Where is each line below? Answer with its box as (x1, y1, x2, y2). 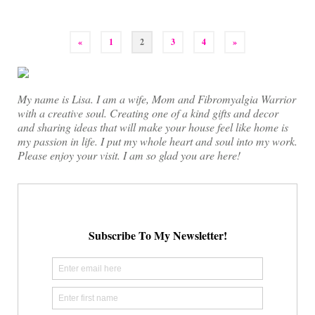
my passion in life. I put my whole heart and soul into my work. (18, 134, 297, 149)
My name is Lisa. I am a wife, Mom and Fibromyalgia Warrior (18, 91, 296, 107)
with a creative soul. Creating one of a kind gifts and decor (18, 105, 278, 121)
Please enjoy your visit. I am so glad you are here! (18, 148, 240, 163)
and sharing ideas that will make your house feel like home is (18, 120, 288, 135)
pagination (17, 38, 75, 57)
